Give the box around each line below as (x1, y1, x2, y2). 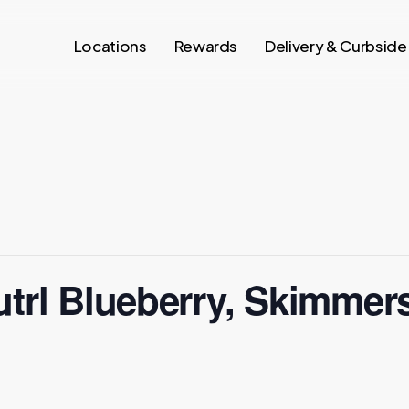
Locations (73, 35, 147, 56)
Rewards (173, 35, 238, 56)
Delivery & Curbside (265, 35, 407, 56)
